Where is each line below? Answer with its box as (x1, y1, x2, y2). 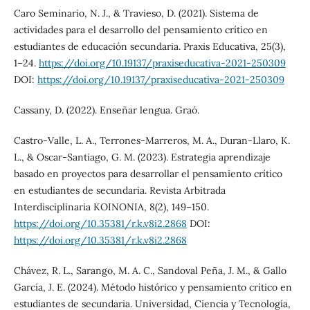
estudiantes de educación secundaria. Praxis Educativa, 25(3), (13, 39, 286, 53)
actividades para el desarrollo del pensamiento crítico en (13, 23, 268, 36)
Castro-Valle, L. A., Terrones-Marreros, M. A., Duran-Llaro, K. (13, 134, 290, 147)
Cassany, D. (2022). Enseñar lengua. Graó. (13, 103, 199, 116)
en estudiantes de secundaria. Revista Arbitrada (13, 183, 226, 197)
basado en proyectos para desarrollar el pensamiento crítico (13, 167, 282, 180)
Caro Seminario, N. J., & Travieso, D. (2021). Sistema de (13, 6, 259, 19)
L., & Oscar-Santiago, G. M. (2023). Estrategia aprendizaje (13, 150, 271, 163)
